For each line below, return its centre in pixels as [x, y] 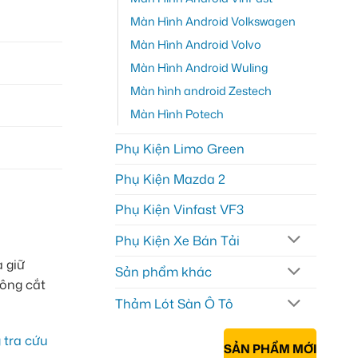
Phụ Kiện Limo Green [179, 148]
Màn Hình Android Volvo [195, 44]
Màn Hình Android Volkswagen [213, 21]
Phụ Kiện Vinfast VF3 [179, 209]
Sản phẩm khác [163, 272]
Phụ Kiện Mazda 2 [170, 179]
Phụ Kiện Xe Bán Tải [177, 240]
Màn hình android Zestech [201, 90]
